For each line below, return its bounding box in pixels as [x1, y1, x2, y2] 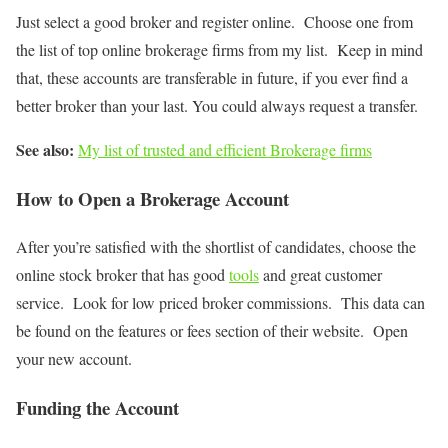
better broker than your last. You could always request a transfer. [16, 94, 418, 116]
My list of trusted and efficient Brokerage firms [78, 138, 372, 160]
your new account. [16, 348, 132, 370]
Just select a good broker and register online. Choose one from [16, 10, 413, 32]
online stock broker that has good [16, 264, 229, 286]
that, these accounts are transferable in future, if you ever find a [16, 66, 408, 88]
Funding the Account [16, 394, 179, 422]
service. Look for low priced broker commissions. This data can [16, 292, 425, 314]
